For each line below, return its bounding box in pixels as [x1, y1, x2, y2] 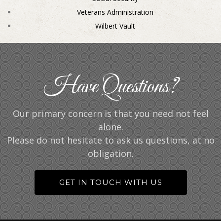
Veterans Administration [77, 7, 154, 17]
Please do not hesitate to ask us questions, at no [6, 134, 215, 146]
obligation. [87, 147, 134, 159]
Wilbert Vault [95, 21, 136, 31]
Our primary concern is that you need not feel [12, 107, 209, 119]
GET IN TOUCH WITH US [59, 177, 162, 187]
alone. [98, 120, 123, 133]
